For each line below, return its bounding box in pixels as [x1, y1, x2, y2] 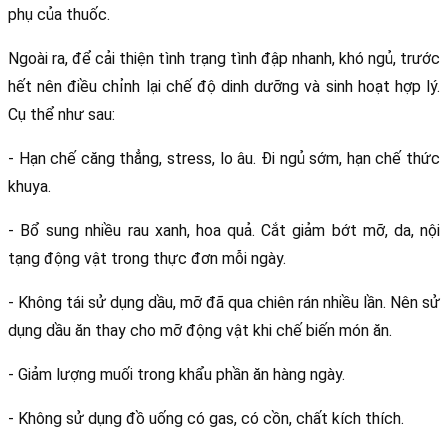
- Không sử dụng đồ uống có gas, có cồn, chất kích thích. [8, 408, 404, 428]
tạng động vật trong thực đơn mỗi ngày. [8, 248, 290, 268]
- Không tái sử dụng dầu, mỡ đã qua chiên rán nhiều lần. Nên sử [8, 292, 440, 312]
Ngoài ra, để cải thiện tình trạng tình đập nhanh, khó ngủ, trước [8, 48, 440, 68]
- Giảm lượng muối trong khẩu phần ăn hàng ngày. [8, 364, 345, 384]
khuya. [8, 176, 55, 196]
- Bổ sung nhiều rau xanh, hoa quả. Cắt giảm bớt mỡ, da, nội [8, 220, 440, 240]
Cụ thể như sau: [8, 104, 115, 124]
